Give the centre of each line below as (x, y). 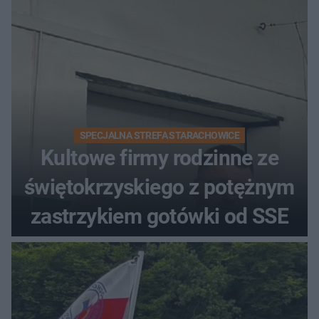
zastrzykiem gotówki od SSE (159, 216)
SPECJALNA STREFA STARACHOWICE (159, 136)
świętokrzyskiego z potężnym (159, 187)
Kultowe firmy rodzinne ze (159, 158)
